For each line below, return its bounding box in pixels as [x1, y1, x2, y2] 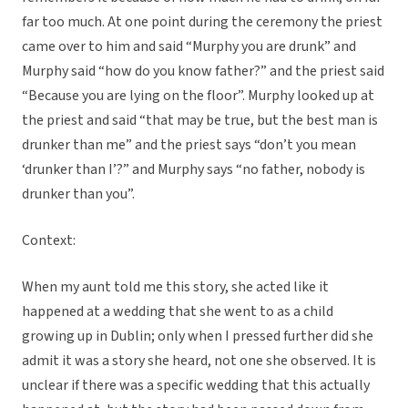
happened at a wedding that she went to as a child [22, 301, 333, 322]
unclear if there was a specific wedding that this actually [22, 375, 370, 396]
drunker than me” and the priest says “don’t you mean [22, 135, 356, 156]
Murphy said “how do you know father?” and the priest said [22, 61, 384, 82]
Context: [22, 230, 76, 251]
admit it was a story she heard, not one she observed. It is [22, 351, 376, 372]
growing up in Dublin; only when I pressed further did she [22, 326, 373, 347]
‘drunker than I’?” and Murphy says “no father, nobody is [22, 159, 365, 180]
